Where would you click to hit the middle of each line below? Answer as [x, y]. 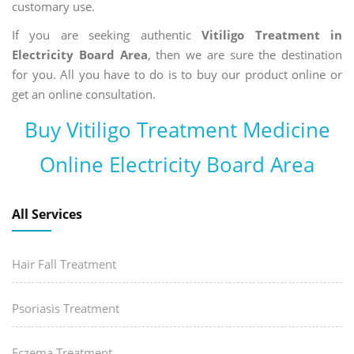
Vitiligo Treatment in [272, 34]
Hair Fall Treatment [64, 264]
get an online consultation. [84, 94]
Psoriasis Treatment [66, 309]
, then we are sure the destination [245, 54]
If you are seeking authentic [107, 34]
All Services [47, 215]
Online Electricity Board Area [177, 165]
